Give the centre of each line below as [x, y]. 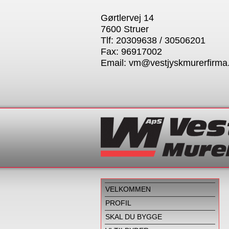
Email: [115, 63]
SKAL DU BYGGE [134, 217]
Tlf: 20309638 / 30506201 [153, 40]
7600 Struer [125, 29]
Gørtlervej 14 [127, 18]
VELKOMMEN [128, 189]
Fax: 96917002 [131, 52]
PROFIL [118, 203]
